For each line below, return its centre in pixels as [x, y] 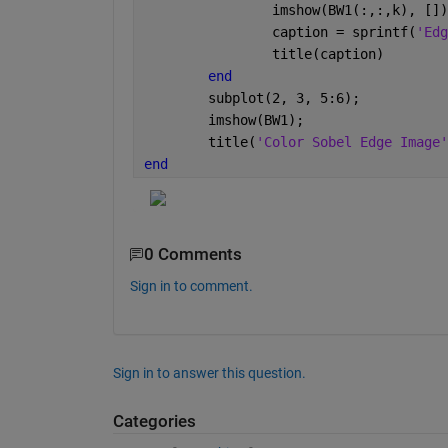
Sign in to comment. [191, 285]
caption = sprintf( [343, 32]
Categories [154, 421]
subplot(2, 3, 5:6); [283, 98]
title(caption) [327, 54]
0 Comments [192, 255]
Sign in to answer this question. [209, 372]
